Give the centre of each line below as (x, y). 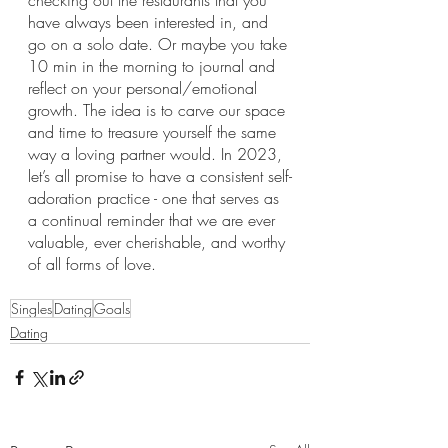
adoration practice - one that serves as (156, 198)
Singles (31, 308)
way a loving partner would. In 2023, (157, 154)
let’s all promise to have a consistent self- (160, 176)
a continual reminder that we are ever (154, 220)
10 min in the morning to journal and (154, 66)
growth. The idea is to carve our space (159, 110)
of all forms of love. (92, 264)
